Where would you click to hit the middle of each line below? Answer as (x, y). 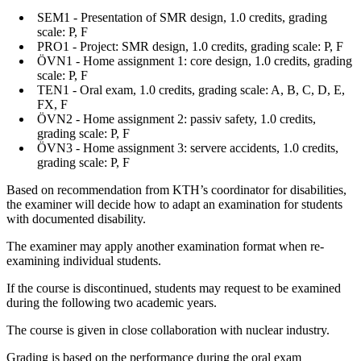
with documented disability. (76, 219)
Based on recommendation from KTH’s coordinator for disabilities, (176, 190)
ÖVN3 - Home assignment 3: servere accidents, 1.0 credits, (188, 148)
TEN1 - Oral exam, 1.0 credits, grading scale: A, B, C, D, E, (191, 90)
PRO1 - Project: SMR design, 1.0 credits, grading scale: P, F (190, 47)
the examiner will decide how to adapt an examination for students (174, 205)
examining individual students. (84, 261)
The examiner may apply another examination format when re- (165, 247)
